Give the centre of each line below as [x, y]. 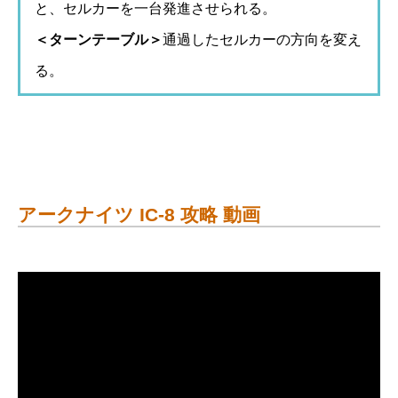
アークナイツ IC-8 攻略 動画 [139, 215]
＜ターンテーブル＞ [99, 39]
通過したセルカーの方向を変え [262, 39]
